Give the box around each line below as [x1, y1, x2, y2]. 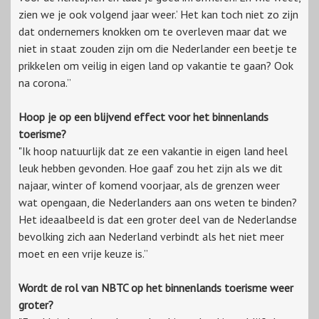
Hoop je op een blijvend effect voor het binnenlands [19, 109, 268, 124]
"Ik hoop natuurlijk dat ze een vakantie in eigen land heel [19, 143, 288, 158]
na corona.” [19, 75, 71, 90]
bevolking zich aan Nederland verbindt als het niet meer [19, 229, 284, 244]
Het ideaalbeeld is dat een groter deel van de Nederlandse [19, 211, 297, 226]
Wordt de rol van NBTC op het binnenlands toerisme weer [19, 280, 293, 295]
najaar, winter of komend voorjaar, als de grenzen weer [19, 177, 280, 192]
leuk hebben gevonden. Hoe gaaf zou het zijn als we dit [19, 160, 283, 175]
